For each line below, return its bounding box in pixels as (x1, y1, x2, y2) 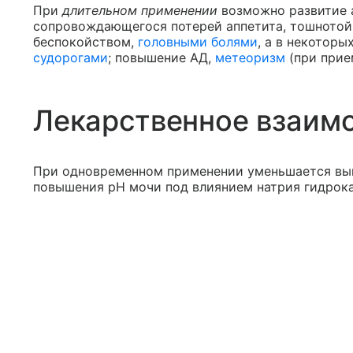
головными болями (138, 34, 258, 50)
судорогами (33, 50, 108, 65)
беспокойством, (33, 34, 138, 50)
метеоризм (215, 50, 285, 65)
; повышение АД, (108, 50, 215, 65)
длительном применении (62, 2, 217, 18)
